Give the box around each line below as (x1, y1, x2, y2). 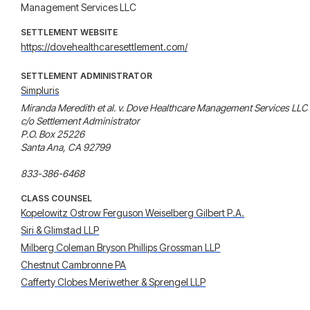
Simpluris (21, 84, 60, 96)
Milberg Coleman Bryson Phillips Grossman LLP (21, 241, 221, 253)
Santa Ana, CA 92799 (21, 141, 111, 153)
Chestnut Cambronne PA (21, 259, 127, 271)
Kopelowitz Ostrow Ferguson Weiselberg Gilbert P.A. (21, 207, 245, 219)
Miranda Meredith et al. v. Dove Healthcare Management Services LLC (21, 102, 309, 113)
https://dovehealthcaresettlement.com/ (21, 41, 188, 53)
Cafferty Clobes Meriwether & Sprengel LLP (21, 276, 206, 288)
